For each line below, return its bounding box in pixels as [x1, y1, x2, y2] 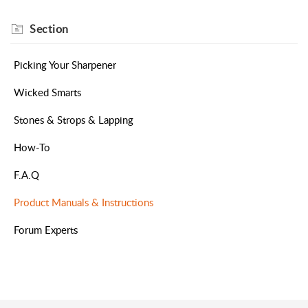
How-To [14, 140, 50, 155]
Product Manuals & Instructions [14, 195, 153, 210]
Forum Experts [14, 223, 78, 237]
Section [30, 21, 69, 37]
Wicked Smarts [14, 85, 81, 100]
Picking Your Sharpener [14, 58, 116, 72]
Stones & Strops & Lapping [14, 113, 133, 127]
